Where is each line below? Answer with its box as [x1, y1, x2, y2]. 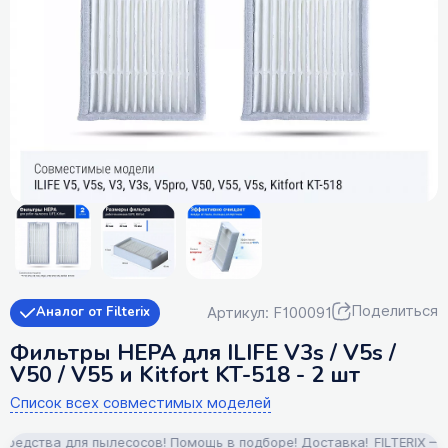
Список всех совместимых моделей [10, 391, 271, 414]
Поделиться [351, 300, 438, 323]
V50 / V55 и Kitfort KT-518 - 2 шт [10, 359, 360, 390]
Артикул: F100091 [207, 301, 332, 324]
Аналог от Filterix [36, 302, 150, 321]
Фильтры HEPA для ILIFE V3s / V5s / [10, 337, 396, 368]
